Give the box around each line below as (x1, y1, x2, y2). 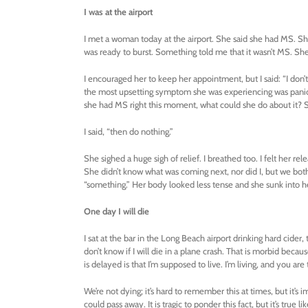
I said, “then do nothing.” (84, 126, 173, 137)
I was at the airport (84, 6, 153, 18)
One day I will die (84, 206, 149, 217)
